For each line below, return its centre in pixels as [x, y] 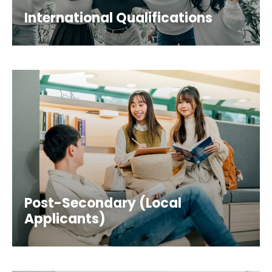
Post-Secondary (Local [103, 203]
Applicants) [65, 219]
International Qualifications [118, 18]
